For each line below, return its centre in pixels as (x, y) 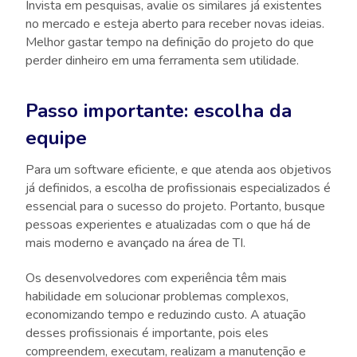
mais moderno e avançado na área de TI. (135, 243)
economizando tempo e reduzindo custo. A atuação (166, 314)
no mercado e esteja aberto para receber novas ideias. (175, 24)
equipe (56, 137)
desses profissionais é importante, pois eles (147, 333)
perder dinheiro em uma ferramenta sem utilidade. (162, 61)
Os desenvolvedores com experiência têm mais (156, 278)
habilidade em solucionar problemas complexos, (157, 296)
